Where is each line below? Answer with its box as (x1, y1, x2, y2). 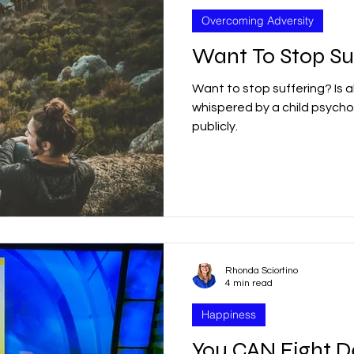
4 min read (225, 278, 273, 289)
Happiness (201, 307, 256, 322)
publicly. (192, 119, 238, 133)
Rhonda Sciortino (225, 265, 298, 277)
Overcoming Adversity (201, 13, 314, 28)
